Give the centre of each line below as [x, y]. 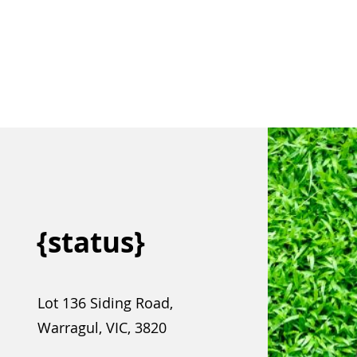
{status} [90, 242]
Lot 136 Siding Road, [105, 303]
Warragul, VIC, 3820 [102, 328]
